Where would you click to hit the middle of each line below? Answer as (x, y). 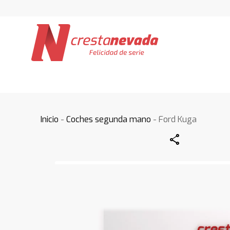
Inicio (50, 119)
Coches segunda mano (109, 119)
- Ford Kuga (174, 119)
